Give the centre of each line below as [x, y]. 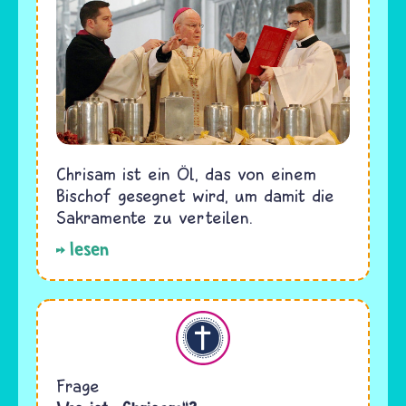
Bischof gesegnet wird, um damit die [195, 195]
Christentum [67, 321]
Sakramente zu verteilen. [155, 217]
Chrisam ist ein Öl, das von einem [186, 173]
